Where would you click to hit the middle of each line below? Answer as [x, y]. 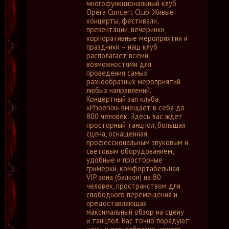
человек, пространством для [133, 186]
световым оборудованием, [130, 151]
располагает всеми [117, 55]
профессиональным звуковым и [137, 142]
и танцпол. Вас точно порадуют [138, 221]
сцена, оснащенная [117, 134]
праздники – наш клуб [122, 47]
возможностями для [119, 64]
